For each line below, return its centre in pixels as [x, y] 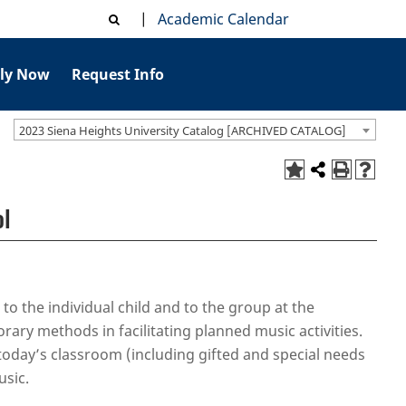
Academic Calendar [219, 19]
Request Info [118, 74]
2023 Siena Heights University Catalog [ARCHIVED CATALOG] [183, 130]
